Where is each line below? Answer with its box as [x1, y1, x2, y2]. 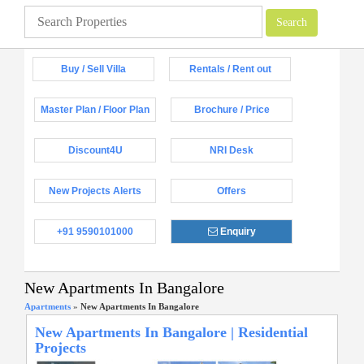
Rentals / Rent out [188, 63, 271, 75]
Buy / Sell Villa [61, 63, 126, 75]
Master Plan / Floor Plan [41, 104, 149, 115]
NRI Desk [210, 145, 253, 156]
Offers [217, 185, 246, 197]
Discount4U [67, 145, 123, 156]
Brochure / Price [193, 104, 270, 115]
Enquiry [217, 226, 256, 237]
